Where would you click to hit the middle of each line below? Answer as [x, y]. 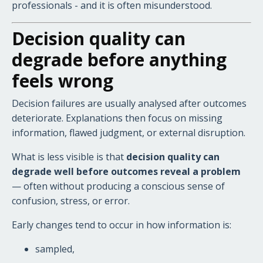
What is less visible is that [69, 156]
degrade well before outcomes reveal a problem [126, 171]
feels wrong [63, 80]
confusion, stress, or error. [71, 200]
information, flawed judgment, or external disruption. [129, 132]
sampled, [55, 249]
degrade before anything [119, 59]
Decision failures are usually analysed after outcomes [129, 103]
